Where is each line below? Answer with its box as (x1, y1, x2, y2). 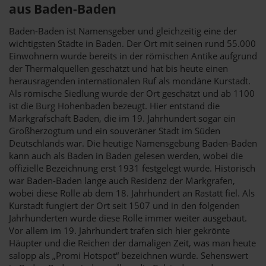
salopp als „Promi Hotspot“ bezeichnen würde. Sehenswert (9, 249, 248, 261)
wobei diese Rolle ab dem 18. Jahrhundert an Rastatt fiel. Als (9, 186, 255, 199)
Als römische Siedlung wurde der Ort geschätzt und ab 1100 (9, 87, 255, 99)
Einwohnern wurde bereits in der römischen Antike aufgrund (9, 49, 257, 62)
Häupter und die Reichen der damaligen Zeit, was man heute (9, 236, 256, 249)
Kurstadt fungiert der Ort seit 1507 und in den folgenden (9, 199, 240, 211)
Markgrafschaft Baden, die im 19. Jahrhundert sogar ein (9, 112, 236, 124)
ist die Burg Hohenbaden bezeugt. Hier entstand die (9, 99, 220, 112)
